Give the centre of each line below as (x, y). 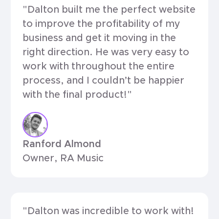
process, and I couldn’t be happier (104, 81)
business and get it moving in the (99, 38)
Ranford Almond (62, 144)
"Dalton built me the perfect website (109, 10)
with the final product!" (77, 95)
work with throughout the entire (99, 67)
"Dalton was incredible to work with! (109, 211)
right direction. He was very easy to (106, 53)
